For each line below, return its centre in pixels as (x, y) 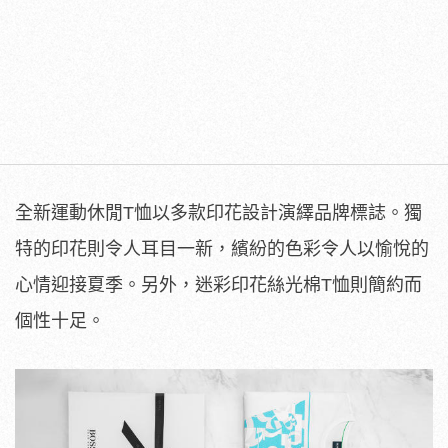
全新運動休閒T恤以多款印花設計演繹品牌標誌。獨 (218, 212)
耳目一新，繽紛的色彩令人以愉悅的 (285, 248)
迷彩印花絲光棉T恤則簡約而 (308, 284)
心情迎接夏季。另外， (105, 284)
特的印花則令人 (78, 248)
